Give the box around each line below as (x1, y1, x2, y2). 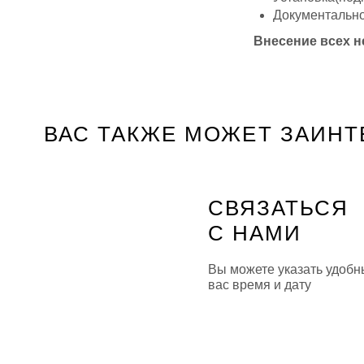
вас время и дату (208, 278, 311, 292)
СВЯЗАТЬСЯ (208, 196, 349, 219)
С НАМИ (208, 221, 302, 245)
